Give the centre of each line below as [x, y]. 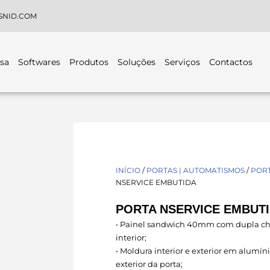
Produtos [89, 62]
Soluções [136, 62]
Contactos [231, 62]
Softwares [39, 62]
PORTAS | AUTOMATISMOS [196, 170]
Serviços [182, 62]
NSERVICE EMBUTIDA [156, 182]
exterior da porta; [149, 264]
